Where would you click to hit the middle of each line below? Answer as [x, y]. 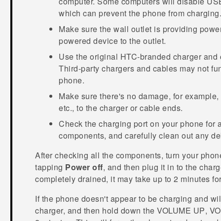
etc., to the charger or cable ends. [121, 108]
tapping [50, 167]
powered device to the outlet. [112, 41]
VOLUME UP [181, 211]
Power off [84, 167]
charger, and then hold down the [96, 211]
